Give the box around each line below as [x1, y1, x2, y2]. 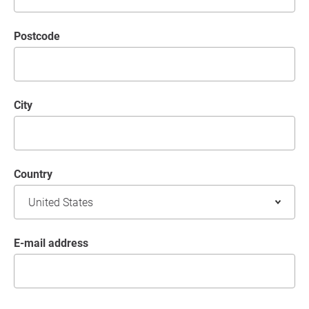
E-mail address [20, 237, 88, 250]
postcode [21, 30, 60, 43]
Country [21, 168, 52, 181]
